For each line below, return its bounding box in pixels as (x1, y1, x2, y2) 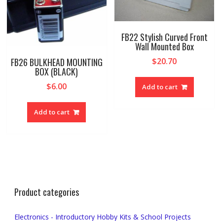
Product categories (14, 185, 79, 198)
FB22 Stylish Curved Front (121, 31, 208, 44)
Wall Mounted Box (135, 40, 194, 53)
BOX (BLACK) (35, 65, 78, 78)
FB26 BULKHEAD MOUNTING (10, 55, 103, 69)
